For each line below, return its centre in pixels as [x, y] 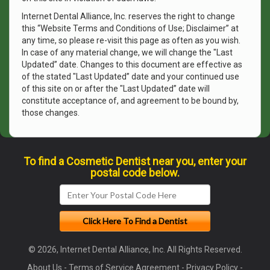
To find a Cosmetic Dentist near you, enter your [135, 161]
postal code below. [135, 173]
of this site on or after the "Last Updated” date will [116, 89]
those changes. [51, 113]
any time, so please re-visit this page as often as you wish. [131, 40]
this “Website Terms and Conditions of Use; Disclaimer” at [130, 28]
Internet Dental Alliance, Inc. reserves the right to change [128, 16]
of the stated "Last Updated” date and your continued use [130, 77]
